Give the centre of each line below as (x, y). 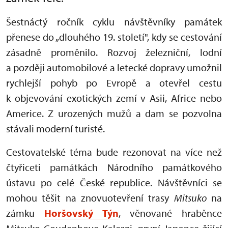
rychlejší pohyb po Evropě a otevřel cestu (114, 82)
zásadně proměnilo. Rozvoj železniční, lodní (114, 52)
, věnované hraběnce (170, 213)
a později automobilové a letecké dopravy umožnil (114, 67)
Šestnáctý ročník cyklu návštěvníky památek (114, 21)
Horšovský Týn (81, 213)
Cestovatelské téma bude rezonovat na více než (114, 152)
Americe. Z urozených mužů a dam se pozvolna (114, 113)
